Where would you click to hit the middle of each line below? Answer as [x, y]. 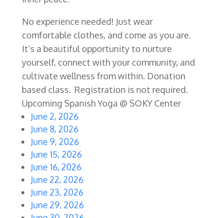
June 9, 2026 [54, 141]
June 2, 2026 [54, 116]
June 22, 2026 [57, 179]
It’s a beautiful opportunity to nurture [97, 48]
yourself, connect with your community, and [108, 62]
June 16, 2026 [56, 167]
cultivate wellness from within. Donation [103, 76]
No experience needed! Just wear [87, 21]
